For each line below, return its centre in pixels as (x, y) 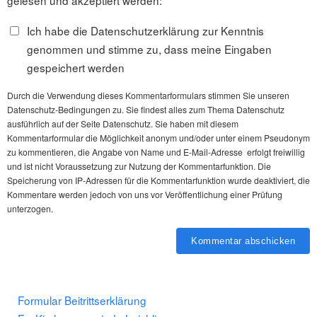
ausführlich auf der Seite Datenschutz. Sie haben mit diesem (123, 124)
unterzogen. (30, 209)
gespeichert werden (75, 68)
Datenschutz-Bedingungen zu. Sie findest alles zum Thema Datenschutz (146, 110)
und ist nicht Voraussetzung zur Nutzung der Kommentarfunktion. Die (139, 166)
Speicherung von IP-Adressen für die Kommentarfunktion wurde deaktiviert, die (158, 180)
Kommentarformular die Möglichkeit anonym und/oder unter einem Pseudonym (158, 138)
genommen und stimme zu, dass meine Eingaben (149, 49)
